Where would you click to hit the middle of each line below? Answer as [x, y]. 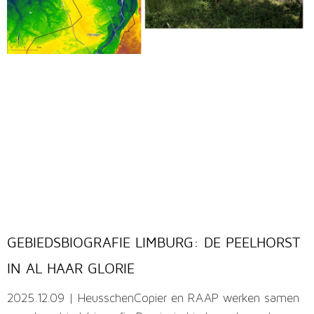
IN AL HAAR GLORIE [71, 268]
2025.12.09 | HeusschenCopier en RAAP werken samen [153, 299]
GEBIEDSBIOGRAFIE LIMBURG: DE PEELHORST [153, 243]
